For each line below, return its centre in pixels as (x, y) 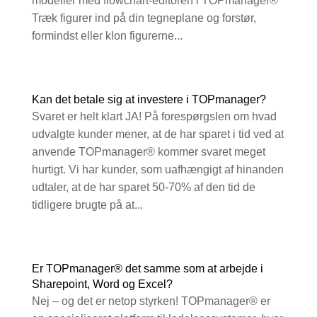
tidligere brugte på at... (87, 205)
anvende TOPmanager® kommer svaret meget (148, 152)
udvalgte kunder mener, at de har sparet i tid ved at (157, 134)
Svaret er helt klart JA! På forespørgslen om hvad (154, 117)
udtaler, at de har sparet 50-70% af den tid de (143, 188)
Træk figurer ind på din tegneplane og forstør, (144, 18)
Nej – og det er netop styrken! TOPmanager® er (151, 301)
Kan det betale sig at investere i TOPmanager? (149, 100)
